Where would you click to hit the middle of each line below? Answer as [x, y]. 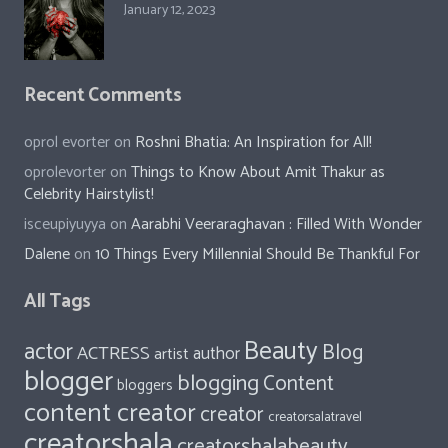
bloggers [145, 385]
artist [171, 354]
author [216, 353]
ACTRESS [113, 353]
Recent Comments [103, 95]
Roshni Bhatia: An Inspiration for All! [253, 142]
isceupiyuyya [65, 224]
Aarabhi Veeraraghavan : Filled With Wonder [276, 224]
